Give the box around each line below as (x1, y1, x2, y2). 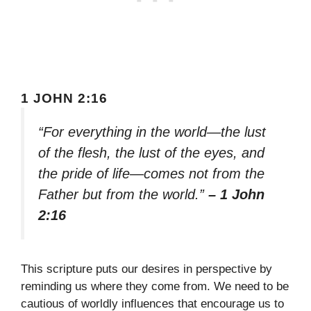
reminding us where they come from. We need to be (21, 280, 289, 294)
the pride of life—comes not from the (38, 165, 264, 181)
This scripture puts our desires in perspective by (21, 262, 272, 276)
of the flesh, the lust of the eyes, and (38, 144, 264, 160)
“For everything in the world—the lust (38, 124, 266, 140)
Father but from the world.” (38, 186, 208, 202)
